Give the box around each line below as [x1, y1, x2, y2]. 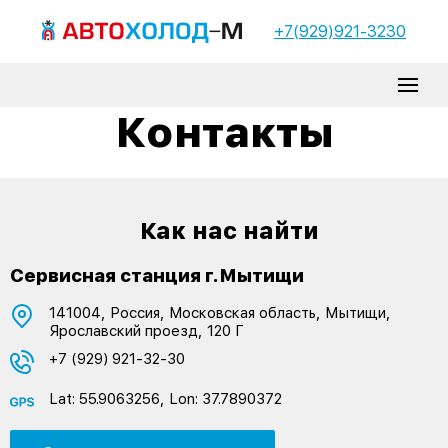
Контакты [114, 107, 334, 157]
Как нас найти [139, 217, 319, 245]
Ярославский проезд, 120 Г [49, 321, 244, 340]
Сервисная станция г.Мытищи [10, 264, 304, 286]
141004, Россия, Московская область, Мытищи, [49, 303, 391, 322]
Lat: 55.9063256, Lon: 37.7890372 [49, 389, 282, 408]
